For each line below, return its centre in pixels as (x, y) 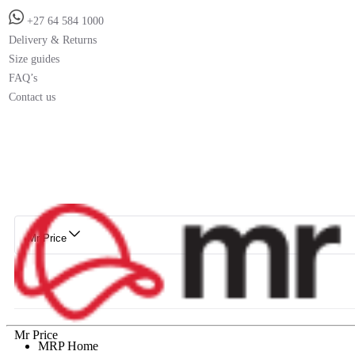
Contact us (32, 97)
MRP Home (68, 345)
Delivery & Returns (53, 40)
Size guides (34, 59)
